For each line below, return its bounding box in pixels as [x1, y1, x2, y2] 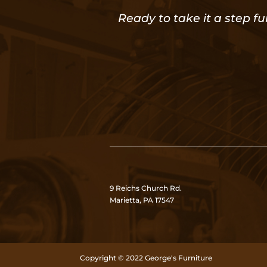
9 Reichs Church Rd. [110, 184, 184, 193]
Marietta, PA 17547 [110, 195, 175, 205]
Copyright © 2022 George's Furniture [80, 253, 213, 263]
